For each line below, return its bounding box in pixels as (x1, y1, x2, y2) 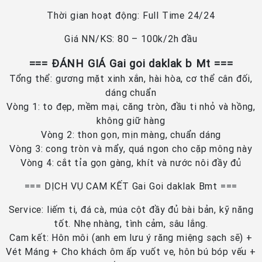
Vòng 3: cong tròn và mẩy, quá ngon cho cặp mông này (9, 143, 253, 155)
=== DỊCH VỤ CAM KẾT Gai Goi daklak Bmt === (24, 180, 238, 192)
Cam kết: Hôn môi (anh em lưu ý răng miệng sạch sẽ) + (9, 232, 253, 244)
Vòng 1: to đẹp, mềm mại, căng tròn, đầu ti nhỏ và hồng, (6, 101, 256, 113)
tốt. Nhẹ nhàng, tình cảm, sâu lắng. (53, 218, 208, 230)
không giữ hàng (96, 115, 166, 127)
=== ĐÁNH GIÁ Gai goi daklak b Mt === (29, 56, 233, 71)
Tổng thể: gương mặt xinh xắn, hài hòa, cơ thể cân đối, (9, 73, 253, 85)
